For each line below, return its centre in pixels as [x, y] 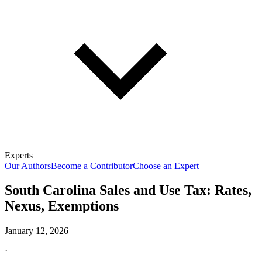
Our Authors [28, 166]
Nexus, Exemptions [62, 206]
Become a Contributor [92, 166]
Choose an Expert [166, 166]
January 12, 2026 [37, 231]
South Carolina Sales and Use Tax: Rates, [128, 190]
